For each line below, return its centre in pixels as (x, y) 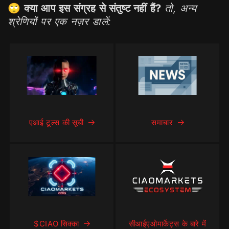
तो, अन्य (181, 8)
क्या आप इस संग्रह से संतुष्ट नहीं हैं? (93, 8)
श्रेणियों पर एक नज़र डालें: (60, 21)
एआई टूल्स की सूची (56, 123)
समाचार (162, 123)
